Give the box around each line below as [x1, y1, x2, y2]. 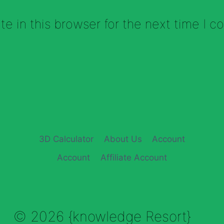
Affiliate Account [100, 152, 167, 162]
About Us [103, 133, 142, 144]
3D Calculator [39, 133, 94, 144]
